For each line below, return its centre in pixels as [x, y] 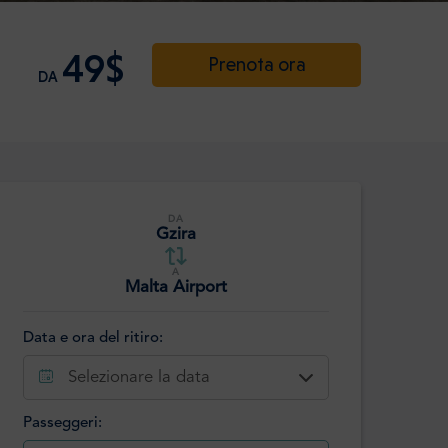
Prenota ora [256, 65]
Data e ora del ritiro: [93, 339]
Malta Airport [176, 287]
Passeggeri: [62, 424]
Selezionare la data [139, 378]
